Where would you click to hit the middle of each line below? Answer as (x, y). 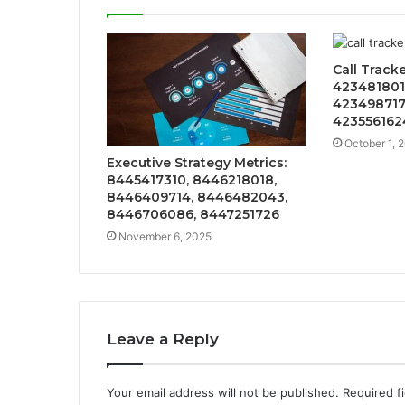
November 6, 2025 (165, 237)
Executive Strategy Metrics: (197, 163)
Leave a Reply (163, 339)
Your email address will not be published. (223, 393)
